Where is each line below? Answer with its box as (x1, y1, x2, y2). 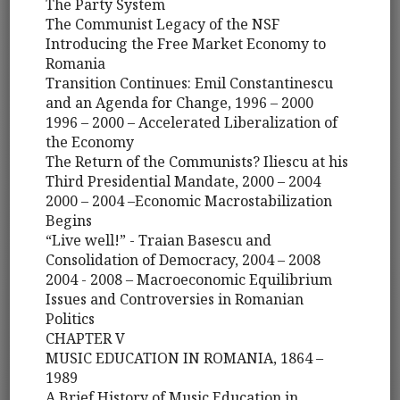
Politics (46, 309, 96, 329)
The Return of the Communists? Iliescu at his (46, 152, 349, 172)
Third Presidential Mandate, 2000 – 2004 (46, 171, 321, 192)
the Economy (46, 132, 135, 153)
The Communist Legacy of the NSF (46, 14, 280, 35)
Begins (46, 211, 93, 231)
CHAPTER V (46, 329, 126, 349)
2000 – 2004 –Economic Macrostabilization (46, 191, 333, 212)
